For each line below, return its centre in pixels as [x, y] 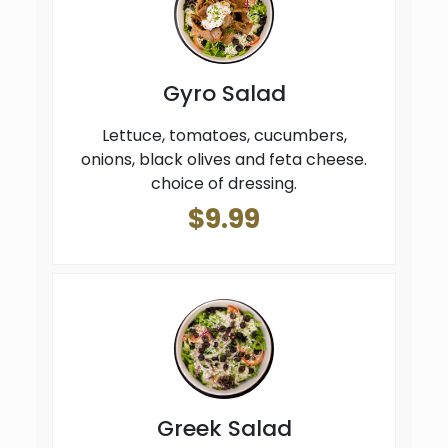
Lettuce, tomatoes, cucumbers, [224, 135]
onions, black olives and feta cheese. [224, 159]
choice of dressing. [224, 183]
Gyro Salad [224, 93]
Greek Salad [224, 429]
